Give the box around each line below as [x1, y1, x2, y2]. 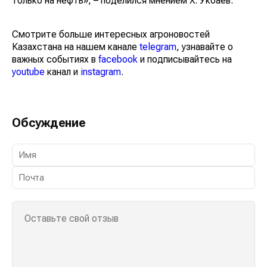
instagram [80, 66, 121, 78]
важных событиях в [12, 54, 98, 66]
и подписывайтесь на [138, 54, 232, 66]
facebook [98, 54, 138, 66]
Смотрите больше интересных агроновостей [12, 29, 210, 41]
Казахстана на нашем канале [12, 41, 139, 53]
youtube [12, 66, 45, 78]
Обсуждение [12, 116, 86, 131]
